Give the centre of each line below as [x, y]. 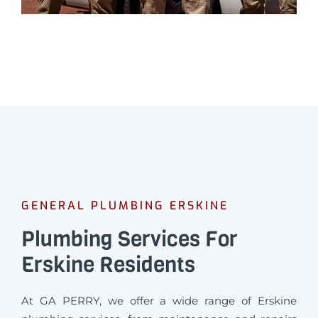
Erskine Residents [108, 264]
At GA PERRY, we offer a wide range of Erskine [159, 300]
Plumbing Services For [130, 239]
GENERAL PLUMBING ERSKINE [125, 205]
